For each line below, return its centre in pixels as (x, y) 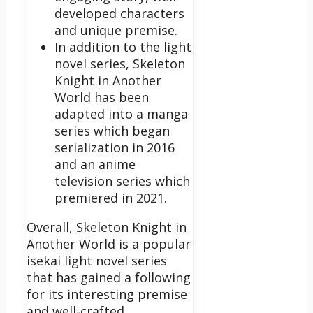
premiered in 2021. (111, 197)
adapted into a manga (121, 114)
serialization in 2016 (115, 147)
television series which (122, 181)
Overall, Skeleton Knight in (107, 227)
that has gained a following (109, 277)
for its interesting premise (107, 294)
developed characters (119, 13)
